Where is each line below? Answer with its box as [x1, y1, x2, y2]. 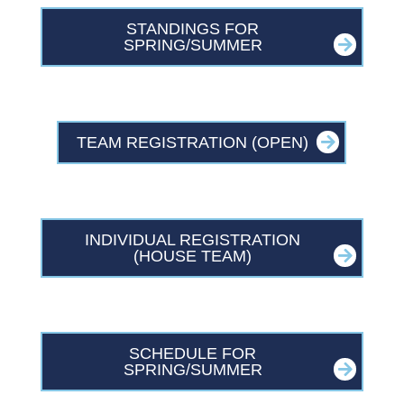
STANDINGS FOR [126, 20, 260, 39]
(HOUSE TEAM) [133, 247, 252, 266]
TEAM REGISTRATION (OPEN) [77, 133, 309, 152]
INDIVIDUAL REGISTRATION [85, 231, 301, 250]
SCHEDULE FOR [129, 344, 257, 363]
